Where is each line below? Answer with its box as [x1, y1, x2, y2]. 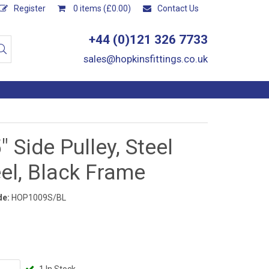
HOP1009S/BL [10, 193, 66, 202]
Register [14, 4, 46, 13]
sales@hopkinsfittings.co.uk [83, 52, 208, 65]
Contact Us [157, 4, 199, 13]
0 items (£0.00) [71, 4, 131, 13]
